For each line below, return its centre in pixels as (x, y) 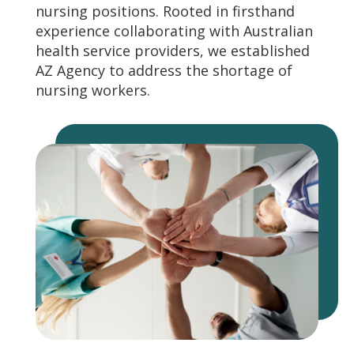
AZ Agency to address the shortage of (164, 70)
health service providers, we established (172, 50)
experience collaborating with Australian (174, 30)
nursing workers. (92, 90)
